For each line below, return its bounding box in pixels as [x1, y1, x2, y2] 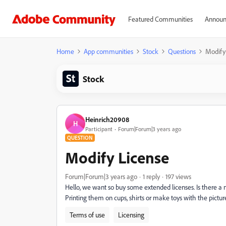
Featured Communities [128, 15, 193, 23]
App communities [84, 47, 133, 55]
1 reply [143, 172, 160, 181]
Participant [85, 125, 112, 133]
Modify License [65, 147, 169, 167]
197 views [165, 172, 191, 181]
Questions [168, 47, 196, 55]
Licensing [118, 210, 144, 219]
